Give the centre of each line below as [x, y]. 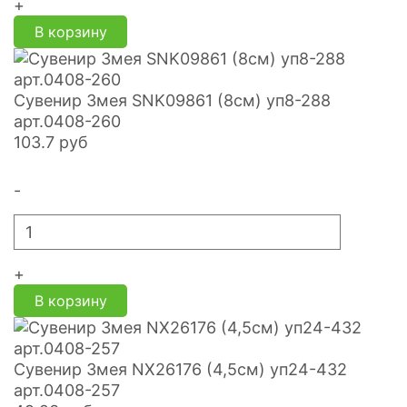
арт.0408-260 [67, 121]
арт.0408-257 [67, 390]
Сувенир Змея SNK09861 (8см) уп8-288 [172, 100]
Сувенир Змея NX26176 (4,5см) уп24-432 [180, 369]
